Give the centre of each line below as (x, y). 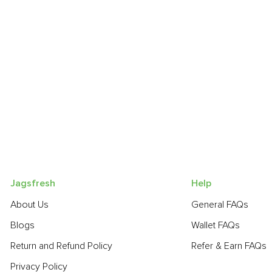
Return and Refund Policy (61, 246)
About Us (29, 205)
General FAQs (219, 205)
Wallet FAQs (215, 225)
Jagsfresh (33, 183)
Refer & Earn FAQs (229, 246)
